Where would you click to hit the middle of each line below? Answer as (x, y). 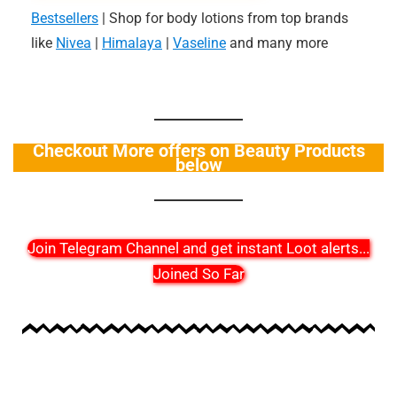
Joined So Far (198, 273)
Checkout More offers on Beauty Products (198, 151)
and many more (277, 43)
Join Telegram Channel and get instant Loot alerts (193, 248)
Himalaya (132, 43)
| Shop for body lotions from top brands (223, 19)
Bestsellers (65, 19)
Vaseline (199, 43)
